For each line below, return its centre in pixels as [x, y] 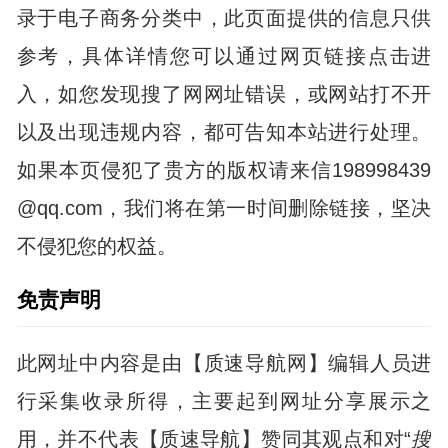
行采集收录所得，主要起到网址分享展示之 [224, 400]
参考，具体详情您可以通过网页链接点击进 [224, 56]
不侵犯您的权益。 [96, 246]
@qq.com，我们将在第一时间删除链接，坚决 [224, 208]
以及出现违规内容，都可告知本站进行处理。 [224, 132]
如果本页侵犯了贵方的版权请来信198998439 [224, 170]
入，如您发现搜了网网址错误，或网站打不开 [224, 94]
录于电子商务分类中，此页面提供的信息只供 [224, 18]
